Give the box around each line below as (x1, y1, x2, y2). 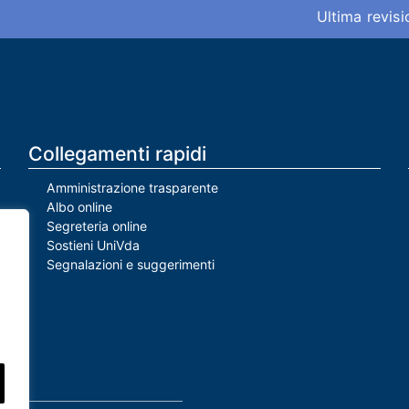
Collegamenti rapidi (28, 142, 206, 166)
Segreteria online (47, 218, 147, 235)
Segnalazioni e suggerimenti (47, 257, 215, 273)
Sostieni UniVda (47, 237, 140, 254)
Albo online (47, 199, 112, 215)
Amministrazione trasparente (47, 180, 218, 196)
